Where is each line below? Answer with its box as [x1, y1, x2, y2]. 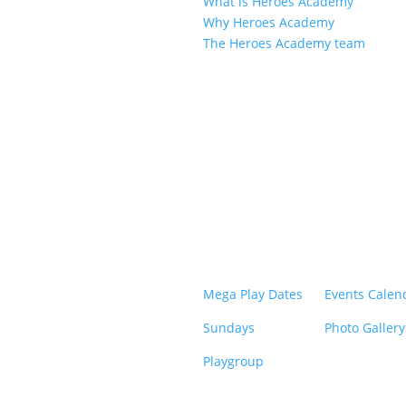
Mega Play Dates [203, 285, 303, 303]
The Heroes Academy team [203, 34, 365, 53]
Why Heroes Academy [203, 14, 334, 32]
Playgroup [203, 352, 264, 370]
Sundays [203, 318, 255, 336]
